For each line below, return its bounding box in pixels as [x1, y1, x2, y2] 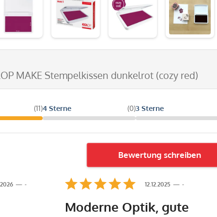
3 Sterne [135, 103, 164, 113]
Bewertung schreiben [118, 149, 201, 160]
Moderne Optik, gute [64, 198, 189, 215]
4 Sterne [42, 103, 71, 113]
